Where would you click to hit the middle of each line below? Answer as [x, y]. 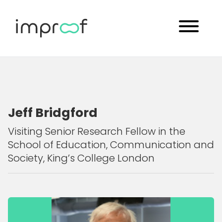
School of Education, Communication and [111, 145]
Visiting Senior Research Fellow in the [97, 131]
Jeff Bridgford [53, 113]
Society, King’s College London [81, 158]
